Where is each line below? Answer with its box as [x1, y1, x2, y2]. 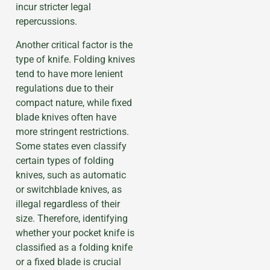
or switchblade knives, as [16, 183, 122, 195]
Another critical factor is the [16, 39, 133, 51]
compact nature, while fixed [16, 96, 132, 108]
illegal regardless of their [16, 198, 120, 210]
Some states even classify [16, 140, 127, 152]
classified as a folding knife [16, 241, 133, 253]
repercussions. [16, 16, 77, 28]
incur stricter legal [16, 1, 91, 13]
